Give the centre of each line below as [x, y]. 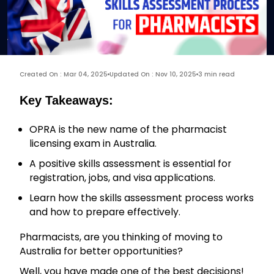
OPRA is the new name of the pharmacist [128, 130]
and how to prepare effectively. [105, 212]
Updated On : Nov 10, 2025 [153, 75]
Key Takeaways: [66, 101]
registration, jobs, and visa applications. [122, 178]
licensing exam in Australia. [93, 144]
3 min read [217, 75]
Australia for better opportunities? [101, 251]
